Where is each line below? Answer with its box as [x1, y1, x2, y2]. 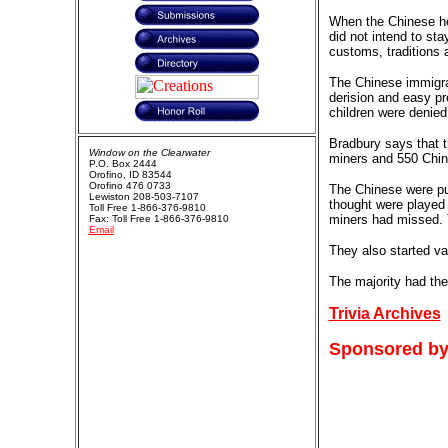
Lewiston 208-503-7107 [88, 191, 199, 202]
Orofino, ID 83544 [88, 169, 172, 180]
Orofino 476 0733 [88, 180, 171, 191]
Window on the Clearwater [88, 147, 210, 158]
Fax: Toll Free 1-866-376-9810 [88, 213, 229, 224]
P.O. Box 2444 [88, 158, 157, 169]
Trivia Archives [328, 305, 441, 322]
